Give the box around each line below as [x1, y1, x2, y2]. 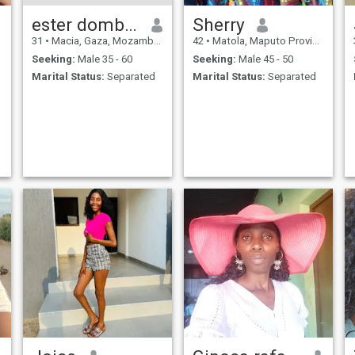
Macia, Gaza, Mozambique [48, 35, 154, 48]
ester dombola [124, 14, 137, 36]
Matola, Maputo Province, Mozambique [209, 35, 312, 48]
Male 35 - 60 [74, 52, 132, 65]
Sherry [192, 14, 245, 36]
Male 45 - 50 [235, 52, 293, 65]
